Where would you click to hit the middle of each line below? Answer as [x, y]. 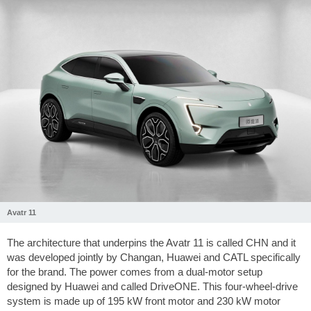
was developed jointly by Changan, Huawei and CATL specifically [154, 257]
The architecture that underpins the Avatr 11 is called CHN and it [151, 242]
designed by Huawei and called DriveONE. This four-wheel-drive [152, 286]
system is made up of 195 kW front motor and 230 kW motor [144, 301]
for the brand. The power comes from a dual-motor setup [135, 271]
